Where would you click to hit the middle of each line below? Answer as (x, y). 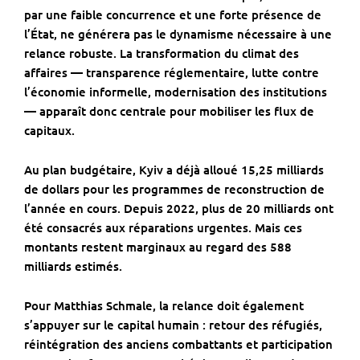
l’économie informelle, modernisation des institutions (176, 92)
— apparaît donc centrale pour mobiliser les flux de (169, 111)
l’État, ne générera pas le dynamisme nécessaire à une (178, 34)
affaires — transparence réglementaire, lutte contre (172, 73)
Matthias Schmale (103, 306)
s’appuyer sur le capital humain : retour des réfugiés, (173, 325)
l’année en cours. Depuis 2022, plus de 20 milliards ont (179, 209)
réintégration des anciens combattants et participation (178, 344)
